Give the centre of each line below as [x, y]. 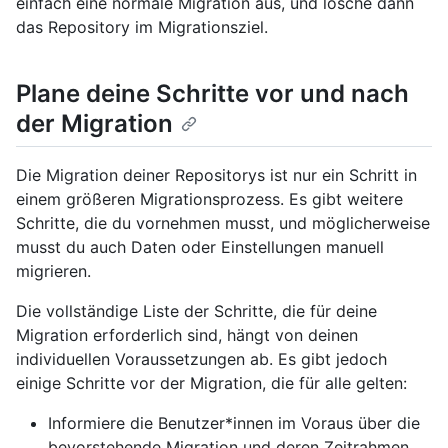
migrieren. [53, 270]
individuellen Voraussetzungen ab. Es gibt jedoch [201, 358]
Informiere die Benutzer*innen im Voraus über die [234, 422]
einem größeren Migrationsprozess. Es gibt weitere [209, 198]
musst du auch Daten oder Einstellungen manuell [200, 246]
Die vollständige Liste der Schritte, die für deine [196, 310]
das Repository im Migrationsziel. [142, 26]
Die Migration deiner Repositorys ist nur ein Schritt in [216, 174]
